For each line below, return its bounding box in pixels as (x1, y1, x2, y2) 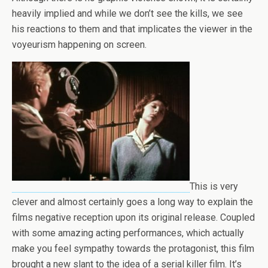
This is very (190, 180, 238, 192)
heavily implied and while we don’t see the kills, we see (12, 7, 243, 19)
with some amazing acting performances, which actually (12, 227, 244, 239)
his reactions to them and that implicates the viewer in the (12, 23, 252, 35)
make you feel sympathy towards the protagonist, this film (12, 242, 254, 254)
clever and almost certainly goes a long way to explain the (12, 196, 253, 208)
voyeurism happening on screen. (12, 38, 147, 50)
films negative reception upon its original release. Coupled (12, 211, 255, 223)
